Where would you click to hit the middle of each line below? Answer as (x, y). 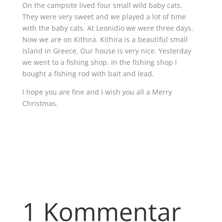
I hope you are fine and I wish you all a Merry (97, 92)
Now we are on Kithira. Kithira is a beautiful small (105, 39)
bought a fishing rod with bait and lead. (88, 73)
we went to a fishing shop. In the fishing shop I (99, 62)
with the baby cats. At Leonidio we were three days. (108, 28)
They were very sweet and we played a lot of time (104, 16)
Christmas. (40, 103)
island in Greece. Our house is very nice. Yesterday (107, 51)
